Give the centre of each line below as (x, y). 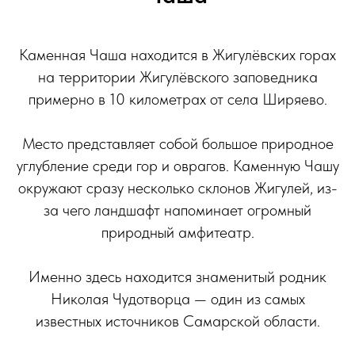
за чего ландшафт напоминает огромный (177, 210)
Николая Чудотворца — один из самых (177, 298)
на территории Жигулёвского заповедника (177, 76)
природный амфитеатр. (177, 232)
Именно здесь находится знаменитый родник (177, 276)
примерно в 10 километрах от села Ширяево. (177, 99)
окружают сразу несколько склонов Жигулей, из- (177, 187)
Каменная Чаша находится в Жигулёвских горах (177, 54)
